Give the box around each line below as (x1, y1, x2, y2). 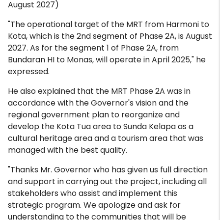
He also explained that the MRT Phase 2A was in (8, 85, 191, 97)
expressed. (8, 66, 50, 77)
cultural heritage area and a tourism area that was (8, 133, 203, 144)
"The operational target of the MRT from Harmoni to (8, 19, 209, 30)
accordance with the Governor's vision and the (8, 97, 189, 109)
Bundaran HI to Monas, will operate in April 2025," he (8, 54, 206, 65)
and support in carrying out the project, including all (8, 176, 207, 187)
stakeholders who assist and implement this (8, 188, 177, 199)
